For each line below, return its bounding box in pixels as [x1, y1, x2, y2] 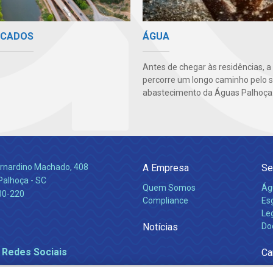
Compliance [143, 196, 188, 206]
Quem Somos [143, 183, 196, 193]
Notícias [143, 221, 178, 233]
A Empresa [143, 162, 189, 174]
